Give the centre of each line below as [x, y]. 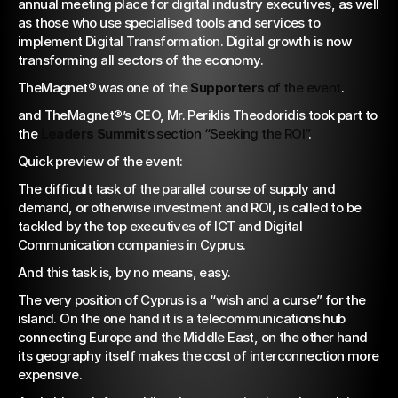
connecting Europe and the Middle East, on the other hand [193, 337]
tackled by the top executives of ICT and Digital [160, 226]
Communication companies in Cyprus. [132, 245]
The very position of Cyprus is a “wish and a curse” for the [192, 300]
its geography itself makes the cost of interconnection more [199, 356]
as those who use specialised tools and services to [169, 23]
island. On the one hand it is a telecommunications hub [182, 318]
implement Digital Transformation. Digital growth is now [184, 41]
